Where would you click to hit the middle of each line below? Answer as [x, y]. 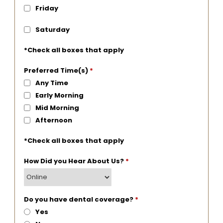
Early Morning [59, 95]
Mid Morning [57, 108]
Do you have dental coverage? [79, 199]
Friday [47, 8]
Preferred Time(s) [56, 70]
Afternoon [54, 120]
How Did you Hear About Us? [74, 161]
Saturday [52, 29]
